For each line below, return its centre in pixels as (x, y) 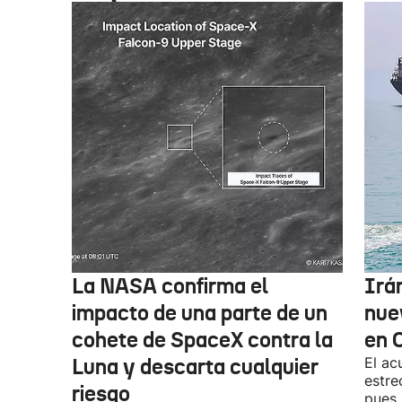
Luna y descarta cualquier (195, 367)
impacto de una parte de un (200, 313)
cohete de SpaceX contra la (202, 340)
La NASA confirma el (170, 286)
